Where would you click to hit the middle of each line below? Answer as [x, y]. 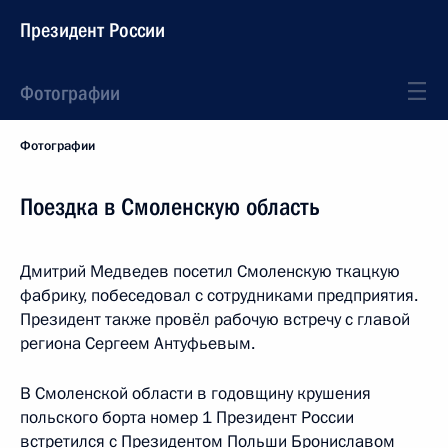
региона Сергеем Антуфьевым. [137, 343]
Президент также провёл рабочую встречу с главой [215, 319]
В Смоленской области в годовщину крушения [195, 393]
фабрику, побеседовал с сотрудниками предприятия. [219, 295]
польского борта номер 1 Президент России [187, 417]
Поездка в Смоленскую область [170, 207]
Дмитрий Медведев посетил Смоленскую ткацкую [210, 271]
